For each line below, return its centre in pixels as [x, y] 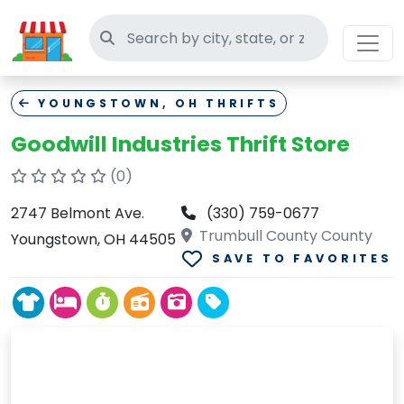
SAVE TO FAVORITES [302, 259]
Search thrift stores [183, 37]
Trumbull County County [285, 236]
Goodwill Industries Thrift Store [180, 144]
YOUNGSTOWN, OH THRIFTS [156, 103]
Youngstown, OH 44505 [93, 239]
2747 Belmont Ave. [78, 213]
